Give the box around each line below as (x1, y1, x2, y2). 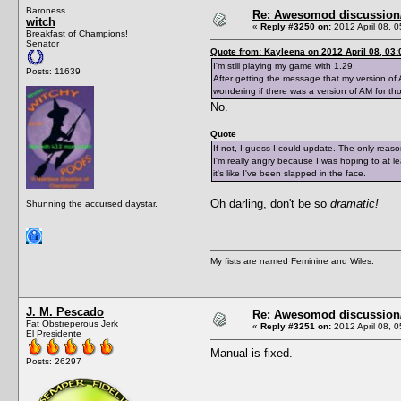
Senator (26, 38, 59, 48)
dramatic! (330, 196, 379, 210)
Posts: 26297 (26, 355, 81, 366)
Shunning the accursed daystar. (26, 198, 158, 209)
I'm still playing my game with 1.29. (213, 60, 355, 71)
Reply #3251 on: (260, 320, 331, 331)
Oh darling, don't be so (210, 196, 330, 210)
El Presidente (26, 328, 81, 338)
